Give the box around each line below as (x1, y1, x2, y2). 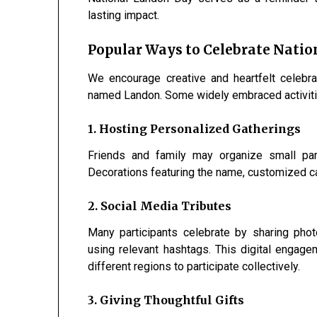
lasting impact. (88, 8, 160, 22)
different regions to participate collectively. (88, 260, 301, 273)
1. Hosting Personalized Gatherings (88, 122, 301, 136)
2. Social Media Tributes (88, 199, 232, 213)
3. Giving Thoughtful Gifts (88, 293, 245, 307)
